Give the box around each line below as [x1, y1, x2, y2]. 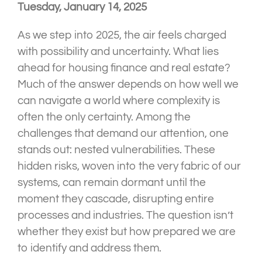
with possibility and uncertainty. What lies [18, 46, 219, 58]
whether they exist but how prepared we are [18, 226, 236, 238]
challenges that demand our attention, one [18, 127, 229, 140]
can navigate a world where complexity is [18, 95, 220, 107]
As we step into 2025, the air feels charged [18, 29, 226, 42]
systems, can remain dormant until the [18, 177, 206, 189]
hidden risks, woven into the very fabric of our [18, 160, 241, 173]
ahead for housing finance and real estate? [18, 62, 230, 74]
